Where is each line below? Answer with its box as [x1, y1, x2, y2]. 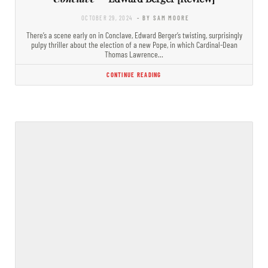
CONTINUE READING [106, 70, 162, 78]
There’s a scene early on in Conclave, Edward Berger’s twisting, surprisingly [26, 29, 242, 40]
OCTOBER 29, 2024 [81, 13, 133, 22]
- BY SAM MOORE [137, 13, 190, 22]
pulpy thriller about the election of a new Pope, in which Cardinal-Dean [31, 39, 237, 50]
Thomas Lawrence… [105, 48, 163, 59]
